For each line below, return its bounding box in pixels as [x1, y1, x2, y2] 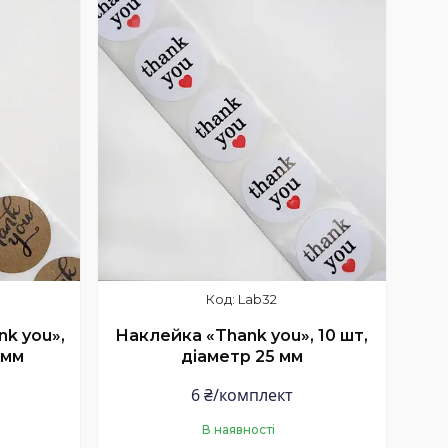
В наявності [202, 421, 276, 437]
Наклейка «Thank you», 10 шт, [115, 326, 369, 346]
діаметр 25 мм [180, 347, 303, 367]
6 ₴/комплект [190, 384, 293, 406]
